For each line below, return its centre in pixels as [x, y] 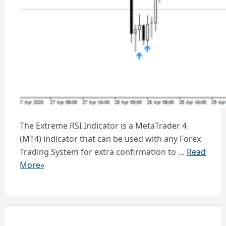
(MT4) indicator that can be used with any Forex [110, 139]
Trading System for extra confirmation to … [103, 152]
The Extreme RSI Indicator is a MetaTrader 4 [103, 126]
